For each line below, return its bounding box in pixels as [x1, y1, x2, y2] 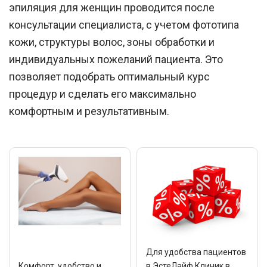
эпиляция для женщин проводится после [9, 1, 215, 14]
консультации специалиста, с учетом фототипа [9, 18, 239, 31]
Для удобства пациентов [146, 247, 246, 257]
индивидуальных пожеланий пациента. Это [9, 53, 223, 66]
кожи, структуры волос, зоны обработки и [9, 36, 215, 48]
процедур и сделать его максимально [9, 88, 196, 100]
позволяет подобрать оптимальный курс [9, 70, 210, 83]
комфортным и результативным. [9, 105, 169, 117]
